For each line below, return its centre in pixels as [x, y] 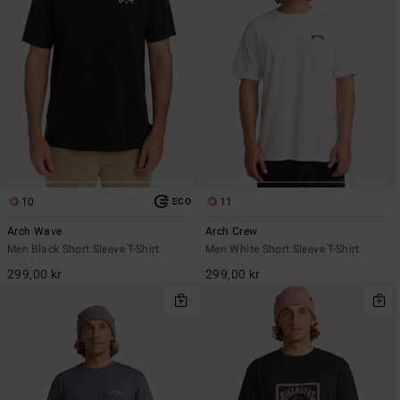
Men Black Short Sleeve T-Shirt [83, 249]
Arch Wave [35, 231]
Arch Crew [232, 231]
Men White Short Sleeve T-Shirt [283, 249]
